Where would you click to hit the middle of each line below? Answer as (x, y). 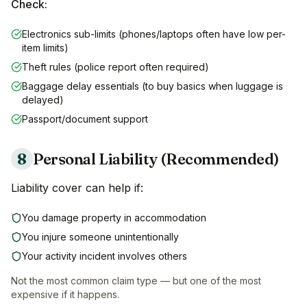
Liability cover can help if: (77, 188)
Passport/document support (85, 119)
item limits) (45, 48)
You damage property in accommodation (114, 218)
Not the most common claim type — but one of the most (136, 281)
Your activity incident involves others (105, 256)
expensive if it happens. (65, 295)
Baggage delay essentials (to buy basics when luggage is (152, 86)
